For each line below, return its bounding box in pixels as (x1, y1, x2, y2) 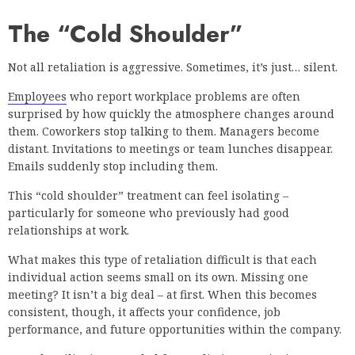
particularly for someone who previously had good (8, 205, 289, 221)
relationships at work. (8, 223, 129, 239)
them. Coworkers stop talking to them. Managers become (8, 124, 319, 139)
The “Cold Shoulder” (8, 17, 243, 52)
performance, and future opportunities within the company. (8, 322, 342, 338)
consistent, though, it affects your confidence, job (8, 304, 281, 320)
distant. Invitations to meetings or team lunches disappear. (8, 141, 333, 157)
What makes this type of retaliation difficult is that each (8, 252, 317, 268)
